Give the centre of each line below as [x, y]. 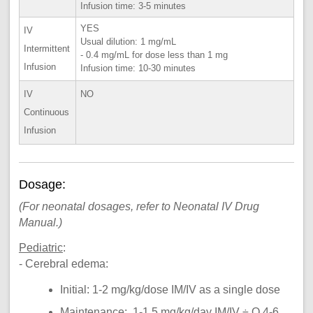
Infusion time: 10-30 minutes [138, 68]
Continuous [47, 112]
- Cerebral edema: [80, 263]
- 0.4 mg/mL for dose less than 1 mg [154, 54]
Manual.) [40, 222]
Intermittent [47, 48]
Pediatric [41, 247]
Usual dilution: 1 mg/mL [129, 41]
